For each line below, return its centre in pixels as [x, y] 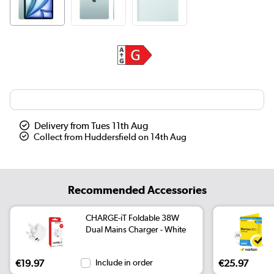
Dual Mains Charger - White [136, 229]
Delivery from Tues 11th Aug [91, 125]
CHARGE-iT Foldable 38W [133, 217]
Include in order [124, 263]
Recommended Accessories [137, 190]
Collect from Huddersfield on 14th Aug [110, 137]
